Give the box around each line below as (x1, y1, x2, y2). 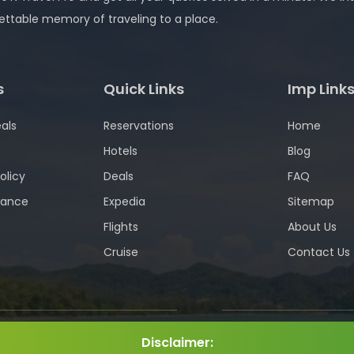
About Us (287, 219, 337, 235)
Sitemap (287, 194, 334, 209)
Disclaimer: (141, 333, 213, 352)
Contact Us (287, 244, 350, 260)
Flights (104, 219, 138, 235)
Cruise (104, 244, 138, 260)
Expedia (104, 194, 145, 209)
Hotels (104, 143, 137, 159)
